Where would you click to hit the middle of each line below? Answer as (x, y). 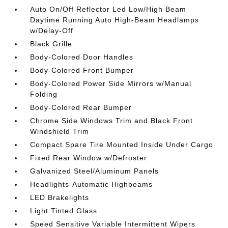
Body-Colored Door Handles (82, 57)
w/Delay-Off (52, 31)
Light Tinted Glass (64, 211)
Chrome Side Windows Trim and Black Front (112, 121)
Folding (44, 94)
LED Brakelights (60, 197)
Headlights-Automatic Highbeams (92, 184)
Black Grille (51, 44)
